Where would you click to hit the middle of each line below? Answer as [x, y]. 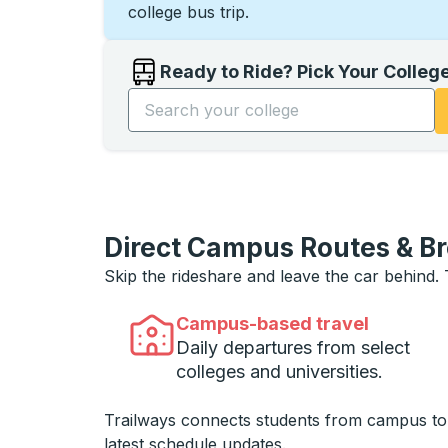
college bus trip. [188, 12]
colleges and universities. [279, 371]
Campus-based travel [272, 323]
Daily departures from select [293, 347]
